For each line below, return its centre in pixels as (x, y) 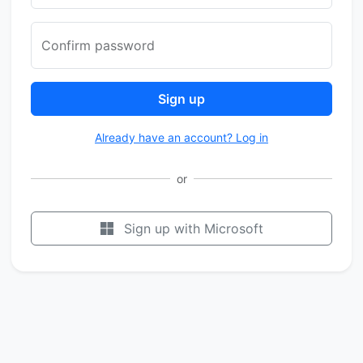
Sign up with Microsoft (193, 228)
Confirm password (98, 45)
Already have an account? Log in (181, 137)
